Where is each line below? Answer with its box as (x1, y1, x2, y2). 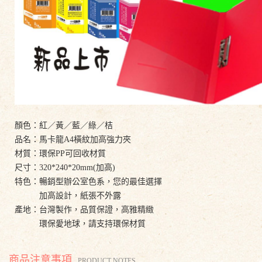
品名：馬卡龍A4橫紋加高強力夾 (15, 135, 131, 144)
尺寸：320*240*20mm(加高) (15, 163, 115, 172)
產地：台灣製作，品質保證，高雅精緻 (15, 205, 154, 214)
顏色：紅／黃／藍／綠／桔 (15, 120, 113, 130)
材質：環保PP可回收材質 (15, 149, 106, 158)
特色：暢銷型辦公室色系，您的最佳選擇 (15, 177, 162, 186)
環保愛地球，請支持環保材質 (15, 219, 146, 228)
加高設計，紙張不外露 (15, 191, 121, 200)
